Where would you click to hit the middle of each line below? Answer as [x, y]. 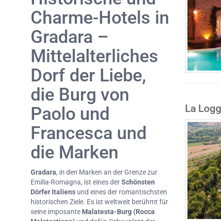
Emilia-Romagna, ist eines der [76, 182]
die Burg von [80, 95]
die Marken [74, 153]
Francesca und [89, 133]
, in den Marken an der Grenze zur [107, 172]
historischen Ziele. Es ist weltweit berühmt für [99, 202]
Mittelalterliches [94, 56]
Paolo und [70, 114]
